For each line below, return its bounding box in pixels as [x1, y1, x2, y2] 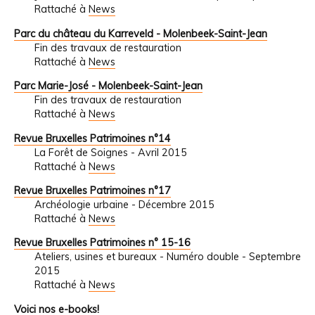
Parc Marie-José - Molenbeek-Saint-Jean [14, 79, 202, 93]
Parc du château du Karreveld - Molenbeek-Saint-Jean [14, 27, 267, 40]
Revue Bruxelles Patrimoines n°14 [14, 131, 171, 145]
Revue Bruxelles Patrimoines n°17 [14, 184, 171, 197]
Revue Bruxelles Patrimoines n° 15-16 [14, 236, 191, 250]
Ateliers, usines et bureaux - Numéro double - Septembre [34, 250, 301, 264]
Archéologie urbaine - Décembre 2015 [34, 198, 214, 211]
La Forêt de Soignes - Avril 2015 [34, 146, 187, 159]
